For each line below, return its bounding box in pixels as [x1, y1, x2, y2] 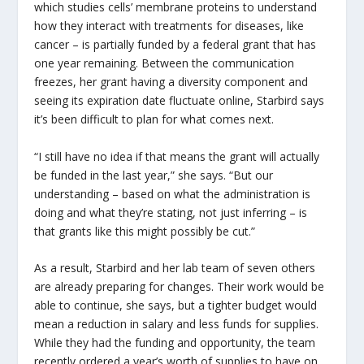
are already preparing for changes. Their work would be [34, 278, 325, 294]
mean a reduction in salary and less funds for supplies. [34, 315, 319, 331]
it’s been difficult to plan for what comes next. [34, 111, 275, 128]
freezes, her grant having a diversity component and [34, 74, 309, 90]
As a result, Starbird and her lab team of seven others [34, 259, 316, 275]
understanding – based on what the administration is [34, 185, 311, 201]
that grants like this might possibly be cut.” [34, 223, 256, 239]
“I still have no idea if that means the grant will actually [34, 148, 320, 164]
